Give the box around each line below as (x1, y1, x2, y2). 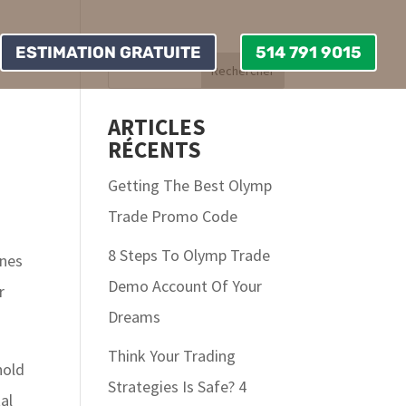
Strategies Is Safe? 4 (108, 376, 247, 397)
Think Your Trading (108, 345, 237, 366)
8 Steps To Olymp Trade (108, 245, 271, 266)
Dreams (108, 306, 161, 327)
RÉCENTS (108, 135, 202, 164)
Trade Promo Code (108, 206, 238, 227)
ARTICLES (108, 112, 207, 141)
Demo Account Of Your (108, 275, 263, 296)
